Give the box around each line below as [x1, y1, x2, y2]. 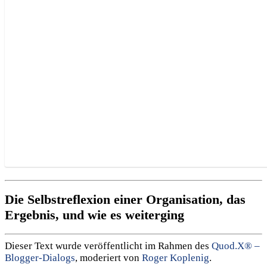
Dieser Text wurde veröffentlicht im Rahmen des [5, 240, 212, 252]
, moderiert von [75, 252, 142, 263]
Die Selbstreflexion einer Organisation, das [5, 191, 246, 207]
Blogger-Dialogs [5, 252, 75, 263]
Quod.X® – [212, 240, 260, 252]
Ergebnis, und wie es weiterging [5, 207, 184, 222]
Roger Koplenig [142, 252, 209, 263]
